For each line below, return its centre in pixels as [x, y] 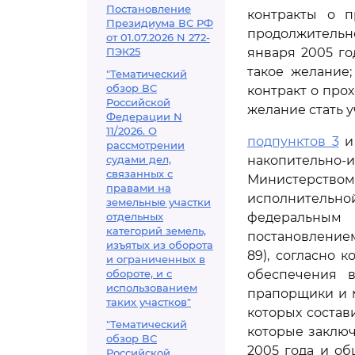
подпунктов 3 [293, 141]
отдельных [135, 216]
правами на [139, 188]
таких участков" [149, 302]
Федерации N [144, 116]
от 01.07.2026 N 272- [158, 37]
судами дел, [139, 159]
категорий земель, [156, 231]
